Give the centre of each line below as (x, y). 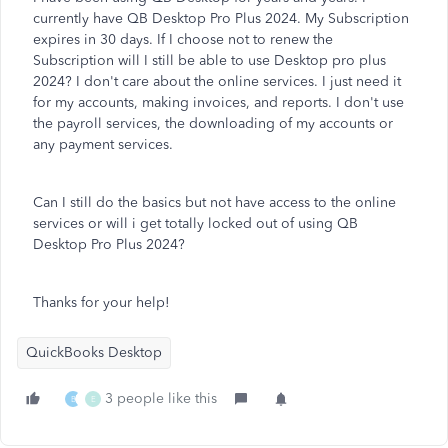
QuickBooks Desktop (94, 352)
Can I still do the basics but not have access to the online (214, 202)
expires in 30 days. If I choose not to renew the (183, 39)
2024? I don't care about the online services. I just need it (217, 81)
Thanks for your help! (101, 302)
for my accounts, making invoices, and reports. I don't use (218, 102)
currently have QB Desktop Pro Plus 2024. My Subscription (221, 18)
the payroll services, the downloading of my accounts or (213, 123)
